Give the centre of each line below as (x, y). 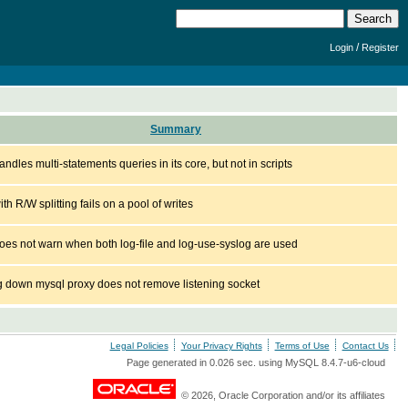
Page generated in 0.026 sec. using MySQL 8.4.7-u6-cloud (255, 362)
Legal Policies (139, 346)
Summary (176, 129)
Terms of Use (302, 346)
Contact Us (365, 346)
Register (380, 47)
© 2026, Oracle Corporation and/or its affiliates (280, 395)
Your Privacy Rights (221, 346)
